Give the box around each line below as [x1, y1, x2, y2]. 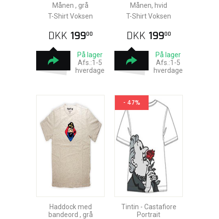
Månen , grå [52, 1, 88, 9]
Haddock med [49, 203, 92, 211]
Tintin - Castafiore [121, 203, 176, 211]
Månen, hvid [130, 1, 167, 9]
